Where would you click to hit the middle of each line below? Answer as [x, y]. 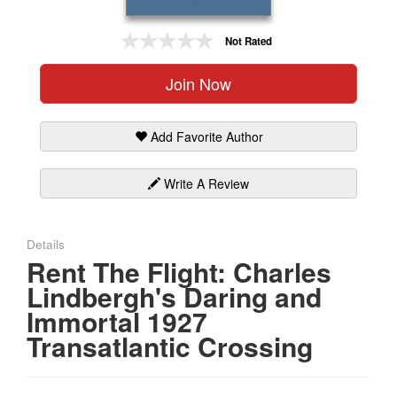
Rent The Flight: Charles [179, 271]
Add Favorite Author [205, 136]
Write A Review [205, 183]
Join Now [198, 83]
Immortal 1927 [117, 321]
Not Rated [248, 42]
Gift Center [43, 33]
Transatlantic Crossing [170, 346]
